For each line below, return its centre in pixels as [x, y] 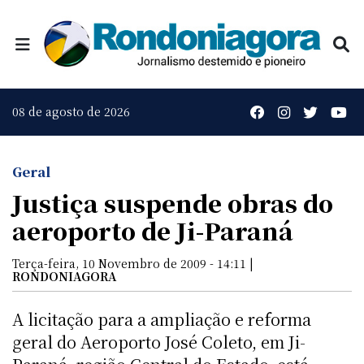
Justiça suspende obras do [173, 202]
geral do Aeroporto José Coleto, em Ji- [159, 341]
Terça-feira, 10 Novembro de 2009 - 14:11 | [133, 263]
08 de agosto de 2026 [71, 112]
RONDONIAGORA [64, 276]
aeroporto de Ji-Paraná [153, 230]
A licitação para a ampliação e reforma [162, 318]
